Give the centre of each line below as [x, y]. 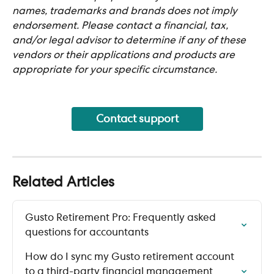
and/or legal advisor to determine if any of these [130, 41]
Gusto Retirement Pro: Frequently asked [122, 218]
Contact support [137, 119]
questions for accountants [87, 233]
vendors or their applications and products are [125, 55]
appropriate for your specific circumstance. [115, 70]
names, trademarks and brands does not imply [126, 11]
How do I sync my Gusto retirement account [131, 257]
